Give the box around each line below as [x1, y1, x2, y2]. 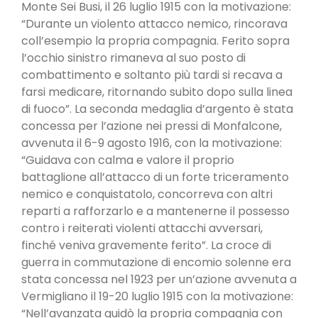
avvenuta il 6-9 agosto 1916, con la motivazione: [21, 134, 282, 151]
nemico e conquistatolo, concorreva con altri [21, 185, 273, 202]
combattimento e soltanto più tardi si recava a [21, 66, 283, 83]
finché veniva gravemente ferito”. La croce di [21, 236, 271, 253]
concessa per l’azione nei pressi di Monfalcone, [21, 117, 282, 134]
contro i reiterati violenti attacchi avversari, [21, 219, 263, 236]
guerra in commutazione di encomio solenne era [21, 253, 291, 270]
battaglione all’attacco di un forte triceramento [21, 168, 289, 185]
